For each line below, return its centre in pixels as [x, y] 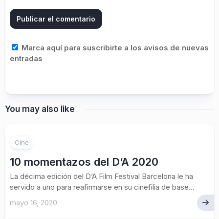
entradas [26, 58]
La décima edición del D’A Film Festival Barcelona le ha [101, 176]
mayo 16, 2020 [33, 203]
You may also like [40, 109]
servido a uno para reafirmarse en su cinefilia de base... [102, 187]
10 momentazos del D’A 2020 [84, 162]
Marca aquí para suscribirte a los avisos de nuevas [114, 48]
